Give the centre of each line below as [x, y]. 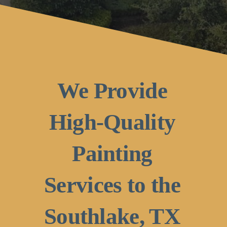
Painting [112, 154]
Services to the [112, 185]
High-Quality [112, 122]
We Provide [112, 91]
